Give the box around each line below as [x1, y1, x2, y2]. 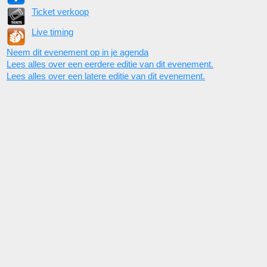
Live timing [32, 27, 73, 37]
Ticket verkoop [32, 7, 89, 17]
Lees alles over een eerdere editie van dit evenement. [7, 59, 213, 69]
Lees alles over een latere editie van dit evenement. [7, 71, 205, 81]
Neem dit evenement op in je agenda [7, 47, 148, 57]
